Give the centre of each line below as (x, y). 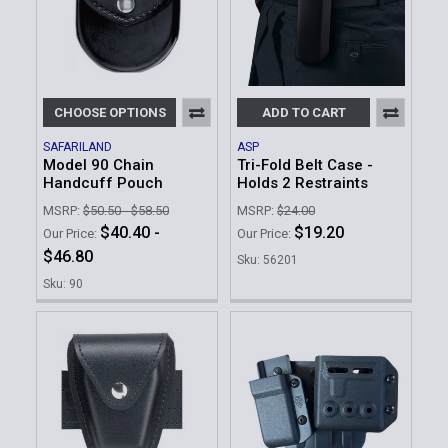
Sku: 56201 (267, 260)
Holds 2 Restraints (302, 182)
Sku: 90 (63, 284)
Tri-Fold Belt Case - (305, 164)
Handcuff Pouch (103, 182)
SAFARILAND (77, 146)
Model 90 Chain (98, 164)
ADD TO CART (303, 112)
